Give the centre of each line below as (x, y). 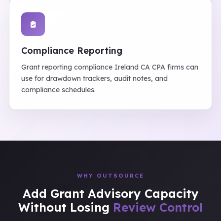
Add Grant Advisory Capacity (110, 193)
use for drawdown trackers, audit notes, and (94, 78)
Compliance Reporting (72, 51)
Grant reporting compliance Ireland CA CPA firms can (110, 67)
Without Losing (66, 207)
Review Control (158, 207)
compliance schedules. (58, 90)
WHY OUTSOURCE (110, 176)
